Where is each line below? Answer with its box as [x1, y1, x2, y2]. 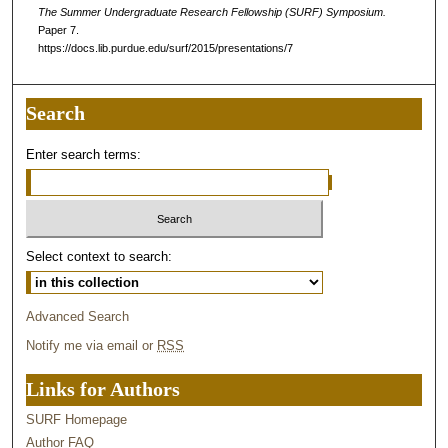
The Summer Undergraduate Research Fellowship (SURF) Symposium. [37, 5, 386, 18]
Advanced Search [26, 309, 130, 325]
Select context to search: [26, 249, 173, 265]
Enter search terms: [26, 146, 142, 162]
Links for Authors [26, 379, 181, 401]
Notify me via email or [26, 338, 158, 354]
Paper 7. [37, 23, 79, 36]
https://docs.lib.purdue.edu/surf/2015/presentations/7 [37, 41, 293, 54]
